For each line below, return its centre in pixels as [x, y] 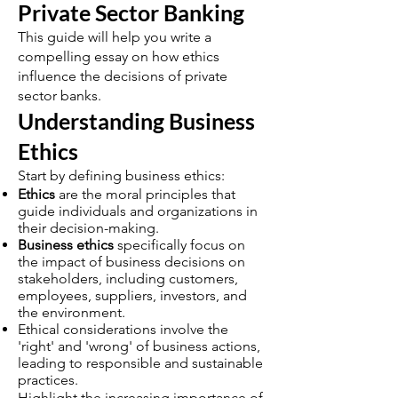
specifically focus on [179, 245]
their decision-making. [88, 228]
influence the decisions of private [123, 76]
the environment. [72, 312]
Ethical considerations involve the [123, 329]
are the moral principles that [145, 194]
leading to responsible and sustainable [140, 363]
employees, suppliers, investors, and [132, 295]
